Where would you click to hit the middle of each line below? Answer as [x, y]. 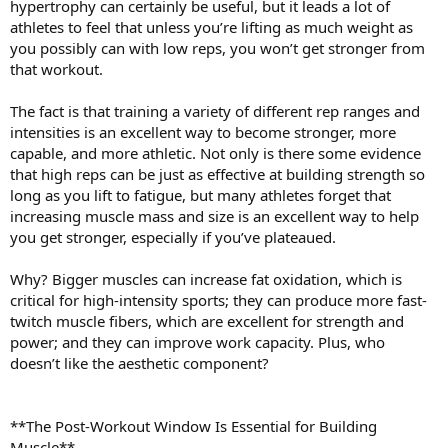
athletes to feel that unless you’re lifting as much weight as [211, 26]
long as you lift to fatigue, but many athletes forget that [200, 194]
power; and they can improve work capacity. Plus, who [197, 341]
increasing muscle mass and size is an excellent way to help [214, 215]
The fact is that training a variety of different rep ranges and [215, 110]
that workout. [56, 68]
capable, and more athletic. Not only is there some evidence [215, 152]
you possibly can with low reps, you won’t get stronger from [217, 47]
